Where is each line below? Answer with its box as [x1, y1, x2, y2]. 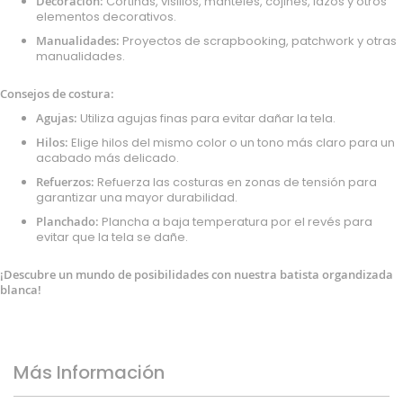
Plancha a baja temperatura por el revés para [99, 212, 372, 230]
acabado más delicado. [36, 148, 179, 166]
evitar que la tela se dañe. [36, 228, 188, 246]
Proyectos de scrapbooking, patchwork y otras [120, 31, 397, 49]
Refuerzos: [36, 173, 94, 190]
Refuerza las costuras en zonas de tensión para [94, 173, 377, 191]
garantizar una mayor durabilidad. [36, 188, 237, 206]
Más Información [13, 359, 165, 385]
